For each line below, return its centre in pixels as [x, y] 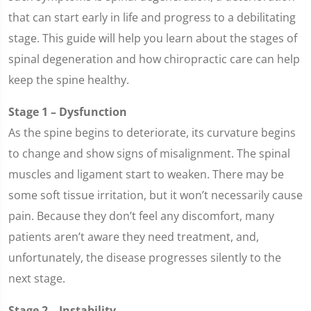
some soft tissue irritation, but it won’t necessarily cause [155, 195]
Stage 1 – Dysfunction [68, 112]
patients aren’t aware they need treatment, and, [134, 237]
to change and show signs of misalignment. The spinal [149, 153]
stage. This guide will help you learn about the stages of [153, 38]
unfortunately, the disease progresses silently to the [145, 258]
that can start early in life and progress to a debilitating [152, 17]
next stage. [37, 278]
